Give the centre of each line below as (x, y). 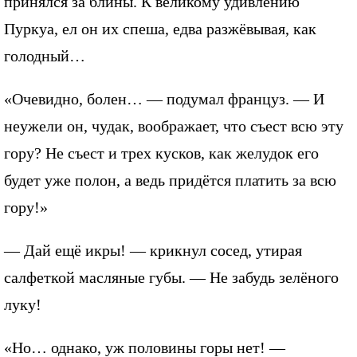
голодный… (45, 56)
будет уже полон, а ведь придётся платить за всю (170, 180)
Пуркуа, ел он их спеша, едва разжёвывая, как (160, 29)
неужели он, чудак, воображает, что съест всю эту (174, 126)
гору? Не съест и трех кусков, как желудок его (161, 153)
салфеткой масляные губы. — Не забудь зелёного (171, 278)
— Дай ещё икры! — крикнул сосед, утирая (153, 251)
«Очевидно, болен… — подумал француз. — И (164, 99)
